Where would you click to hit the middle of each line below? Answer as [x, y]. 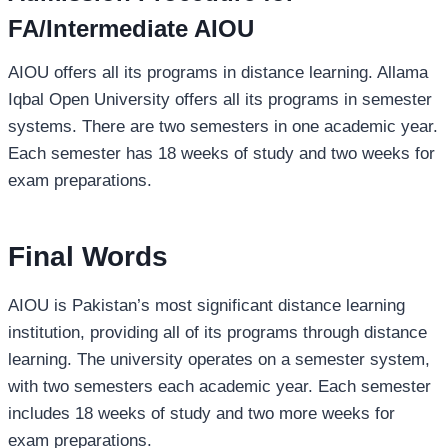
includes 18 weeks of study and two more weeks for [201, 414]
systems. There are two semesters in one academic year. [223, 127]
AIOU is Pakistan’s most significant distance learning [206, 306]
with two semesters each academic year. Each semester [219, 387]
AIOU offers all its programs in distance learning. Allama [218, 73]
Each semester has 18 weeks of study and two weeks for [221, 154]
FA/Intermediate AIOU [131, 29]
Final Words [88, 257]
